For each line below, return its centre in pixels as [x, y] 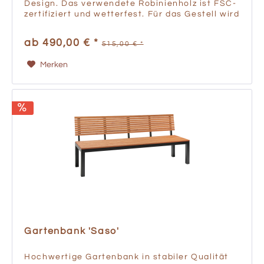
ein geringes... [57, 36]
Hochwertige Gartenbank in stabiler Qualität [126, 257]
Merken [54, 65]
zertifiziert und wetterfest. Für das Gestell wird [132, 14]
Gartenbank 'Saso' [72, 231]
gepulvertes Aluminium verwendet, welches [124, 25]
